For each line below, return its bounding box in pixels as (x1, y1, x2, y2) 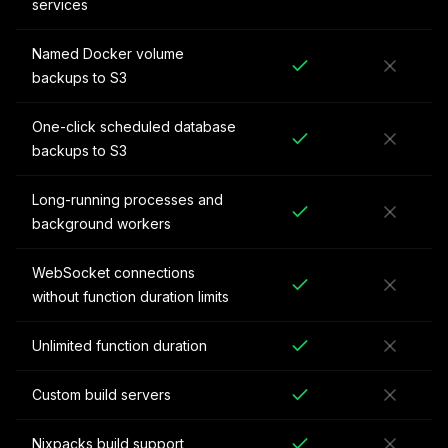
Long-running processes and (32, 191, 223, 208)
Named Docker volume (32, 45, 184, 62)
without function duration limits (32, 288, 229, 305)
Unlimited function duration (32, 337, 207, 354)
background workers (32, 215, 171, 232)
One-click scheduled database (32, 118, 236, 135)
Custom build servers (32, 386, 171, 403)
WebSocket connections (32, 264, 195, 281)
